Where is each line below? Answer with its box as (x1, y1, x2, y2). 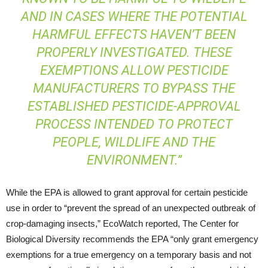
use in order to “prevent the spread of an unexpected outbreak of (6, 202, 255, 213)
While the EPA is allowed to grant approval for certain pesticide (6, 187, 248, 197)
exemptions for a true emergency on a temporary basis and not (6, 249, 251, 260)
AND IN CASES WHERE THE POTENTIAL (20, 8, 248, 24)
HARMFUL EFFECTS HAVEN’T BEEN (32, 26, 236, 42)
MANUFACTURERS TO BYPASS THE (33, 80, 235, 96)
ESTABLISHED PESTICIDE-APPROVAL (27, 98, 241, 114)
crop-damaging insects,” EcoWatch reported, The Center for (6, 218, 239, 229)
